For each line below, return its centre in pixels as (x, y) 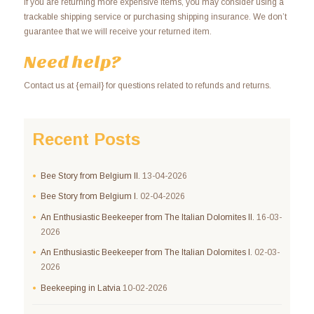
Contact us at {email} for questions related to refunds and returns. (147, 86)
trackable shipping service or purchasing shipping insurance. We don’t (155, 16)
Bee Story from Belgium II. (90, 176)
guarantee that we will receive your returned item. (117, 31)
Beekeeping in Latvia (80, 288)
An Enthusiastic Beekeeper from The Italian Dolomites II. (147, 217)
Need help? (72, 62)
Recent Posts (86, 139)
